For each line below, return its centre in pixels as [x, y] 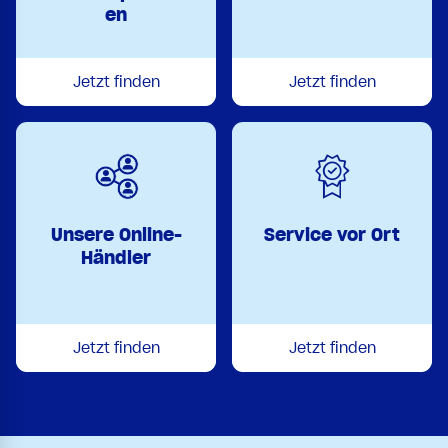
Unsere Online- [116, 234]
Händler [116, 257]
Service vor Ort [332, 234]
